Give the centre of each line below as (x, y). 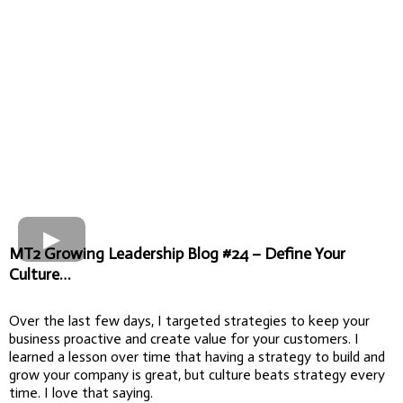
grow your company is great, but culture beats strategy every (197, 374)
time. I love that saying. (81, 392)
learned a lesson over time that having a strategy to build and (197, 356)
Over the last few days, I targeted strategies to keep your (189, 320)
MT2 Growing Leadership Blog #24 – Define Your (177, 253)
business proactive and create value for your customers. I (184, 338)
